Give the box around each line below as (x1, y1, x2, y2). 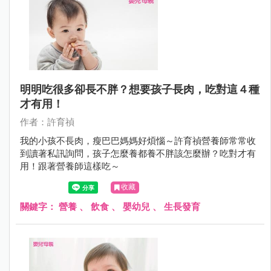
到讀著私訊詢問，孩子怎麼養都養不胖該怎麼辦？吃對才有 (20, 148, 256, 160)
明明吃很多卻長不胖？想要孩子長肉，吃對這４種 (20, 83, 260, 96)
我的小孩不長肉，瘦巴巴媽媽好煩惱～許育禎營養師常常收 (20, 135, 256, 147)
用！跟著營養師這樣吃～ (20, 161, 120, 172)
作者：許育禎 (20, 117, 74, 128)
